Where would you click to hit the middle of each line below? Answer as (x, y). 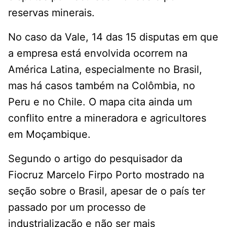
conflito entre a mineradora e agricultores (107, 118)
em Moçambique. (49, 135)
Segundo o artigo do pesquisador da (95, 159)
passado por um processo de (77, 207)
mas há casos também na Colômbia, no (102, 86)
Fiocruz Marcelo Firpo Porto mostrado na (106, 175)
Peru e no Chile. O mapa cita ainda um (100, 102)
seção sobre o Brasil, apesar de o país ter (107, 191)
